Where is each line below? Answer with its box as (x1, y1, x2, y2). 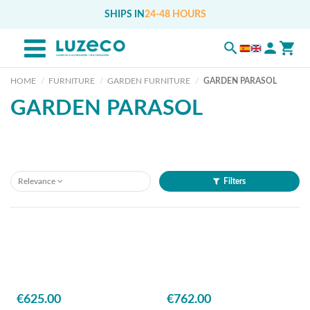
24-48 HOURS (144, 10, 206, 19)
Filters (224, 177, 246, 186)
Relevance (18, 177, 55, 186)
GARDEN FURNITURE (107, 77, 191, 85)
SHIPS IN (104, 10, 145, 19)
